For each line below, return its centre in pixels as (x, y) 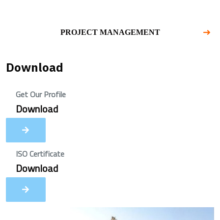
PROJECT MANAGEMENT (110, 32)
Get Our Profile (41, 94)
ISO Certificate (40, 154)
